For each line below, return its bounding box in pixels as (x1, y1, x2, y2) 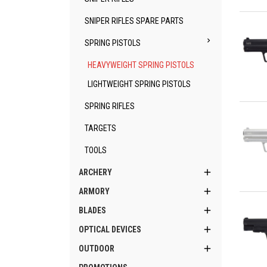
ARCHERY (79, 167, 112, 177)
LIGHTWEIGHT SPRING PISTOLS (88, 79, 191, 89)
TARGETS (85, 123, 116, 133)
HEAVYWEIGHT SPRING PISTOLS (88, 60, 194, 70)
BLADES (79, 206, 106, 215)
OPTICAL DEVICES (79, 225, 141, 234)
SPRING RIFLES (85, 101, 135, 111)
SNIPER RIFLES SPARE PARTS (85, 16, 184, 26)
